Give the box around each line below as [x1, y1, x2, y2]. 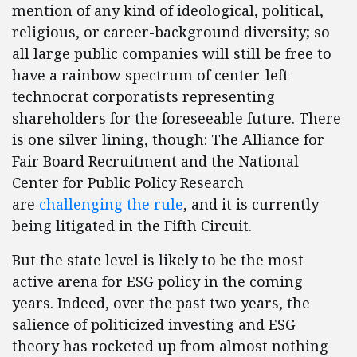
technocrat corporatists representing [12, 87, 275, 107]
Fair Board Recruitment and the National [12, 151, 299, 171]
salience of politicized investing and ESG [12, 315, 296, 335]
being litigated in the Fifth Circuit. [12, 216, 252, 236]
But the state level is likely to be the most [12, 250, 304, 270]
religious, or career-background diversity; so [12, 22, 330, 42]
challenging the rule [39, 194, 183, 214]
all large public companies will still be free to [12, 44, 331, 64]
